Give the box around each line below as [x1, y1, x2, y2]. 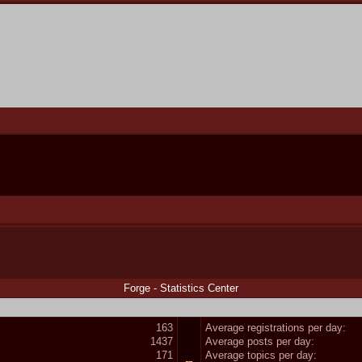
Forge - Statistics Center [123, 281, 238, 294]
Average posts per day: [205, 335, 314, 347]
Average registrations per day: [205, 321, 346, 334]
